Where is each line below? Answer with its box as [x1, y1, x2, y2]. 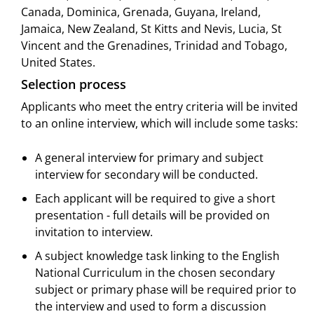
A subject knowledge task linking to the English [35, 248, 280, 264]
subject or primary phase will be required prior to [35, 282, 296, 298]
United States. [21, 55, 95, 71]
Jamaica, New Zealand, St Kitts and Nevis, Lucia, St [21, 21, 282, 37]
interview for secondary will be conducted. [35, 167, 258, 183]
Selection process [21, 76, 126, 93]
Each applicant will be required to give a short [35, 191, 275, 207]
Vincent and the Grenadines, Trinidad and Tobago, [21, 38, 287, 54]
